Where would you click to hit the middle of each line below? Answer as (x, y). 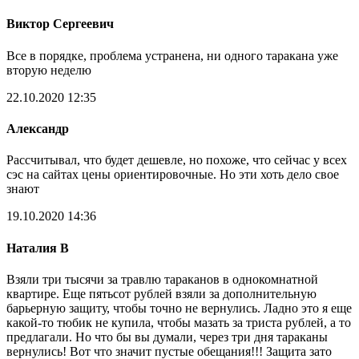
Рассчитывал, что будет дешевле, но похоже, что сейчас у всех (177, 160)
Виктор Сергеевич (60, 24)
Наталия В (38, 248)
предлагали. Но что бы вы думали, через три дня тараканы (167, 337)
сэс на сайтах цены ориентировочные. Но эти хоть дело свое (173, 175)
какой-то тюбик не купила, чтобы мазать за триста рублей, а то (179, 322)
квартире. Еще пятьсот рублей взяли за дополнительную (161, 293)
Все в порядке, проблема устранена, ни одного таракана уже (172, 55)
